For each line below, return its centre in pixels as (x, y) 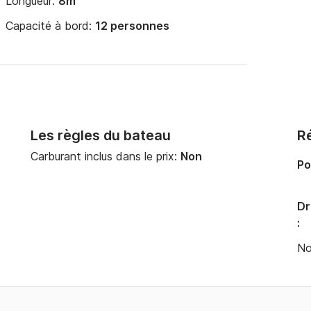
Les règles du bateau (101, 135)
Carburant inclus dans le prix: (106, 156)
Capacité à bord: (50, 26)
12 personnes (132, 26)
